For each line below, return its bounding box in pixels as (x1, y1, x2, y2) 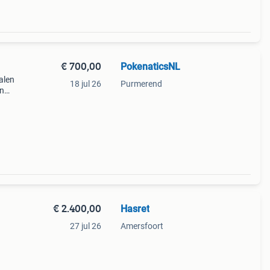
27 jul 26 (69, 221, 101, 231)
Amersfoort (120, 221, 163, 231)
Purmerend (120, 79, 162, 89)
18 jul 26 (69, 79, 101, 89)
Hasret (120, 203, 149, 215)
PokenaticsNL (120, 61, 180, 72)
